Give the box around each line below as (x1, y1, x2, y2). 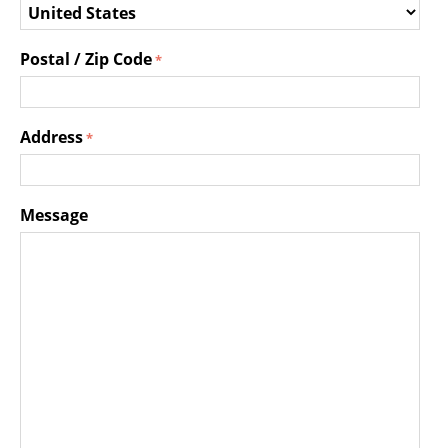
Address (20, 126, 83, 149)
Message (20, 204, 88, 227)
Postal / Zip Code (20, 48, 152, 71)
